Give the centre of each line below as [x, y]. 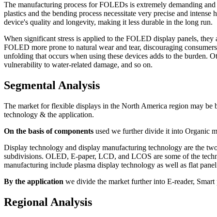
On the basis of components [49, 131]
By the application [34, 182]
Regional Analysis [48, 202]
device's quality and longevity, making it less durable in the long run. [108, 22]
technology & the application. [49, 115]
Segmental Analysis [52, 85]
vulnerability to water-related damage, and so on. [78, 65]
